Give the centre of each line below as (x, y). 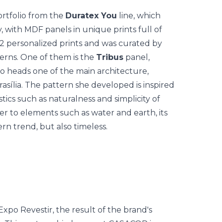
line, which (139, 16)
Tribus (110, 57)
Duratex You (91, 16)
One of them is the (57, 57)
